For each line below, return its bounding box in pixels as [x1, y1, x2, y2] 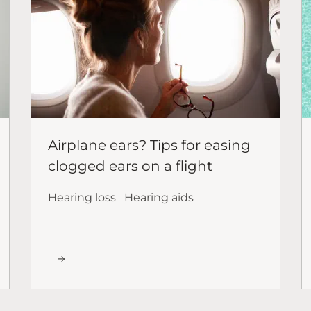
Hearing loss [48, 190, 116, 204]
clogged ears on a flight [48, 157, 212, 174]
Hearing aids [124, 190, 194, 204]
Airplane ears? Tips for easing [48, 136, 251, 153]
